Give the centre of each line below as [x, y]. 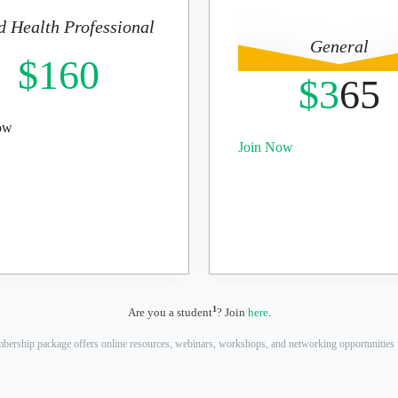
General [339, 47]
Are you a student [170, 313]
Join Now [266, 147]
